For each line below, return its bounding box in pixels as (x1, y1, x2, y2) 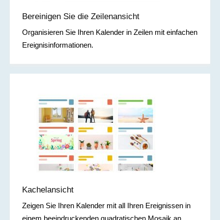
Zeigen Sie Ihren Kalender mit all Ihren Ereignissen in (22, 201, 191, 210)
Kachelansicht (22, 185, 74, 195)
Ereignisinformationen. (22, 41, 93, 50)
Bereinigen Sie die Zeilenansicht (22, 12, 139, 22)
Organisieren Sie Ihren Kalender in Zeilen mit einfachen (22, 28, 197, 37)
